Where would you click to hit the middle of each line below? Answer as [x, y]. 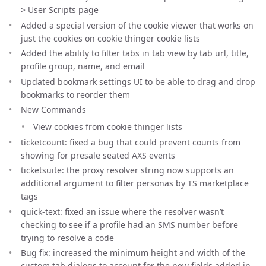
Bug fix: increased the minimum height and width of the [133, 253]
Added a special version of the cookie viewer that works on [137, 25]
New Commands [53, 110]
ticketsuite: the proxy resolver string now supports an [127, 170]
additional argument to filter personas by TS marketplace [135, 183]
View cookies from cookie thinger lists [108, 127]
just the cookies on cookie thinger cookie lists [110, 38]
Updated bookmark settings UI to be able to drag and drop [138, 81]
